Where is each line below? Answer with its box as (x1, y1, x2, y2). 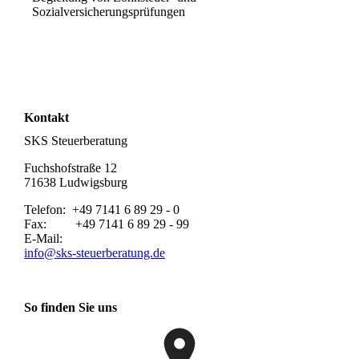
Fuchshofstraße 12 (24, 160, 120, 175)
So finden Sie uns (24, 300, 117, 314)
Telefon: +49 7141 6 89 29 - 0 (24, 202, 179, 216)
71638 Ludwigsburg (24, 175, 127, 189)
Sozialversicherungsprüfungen (32, 5, 185, 19)
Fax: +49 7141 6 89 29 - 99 (24, 216, 189, 231)
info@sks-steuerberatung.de (24, 245, 165, 260)
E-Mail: (24, 231, 79, 245)
